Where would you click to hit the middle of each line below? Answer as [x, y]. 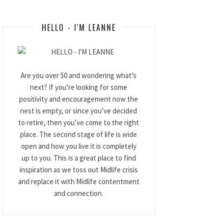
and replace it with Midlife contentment [79, 181]
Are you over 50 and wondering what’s [79, 75]
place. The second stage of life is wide [79, 134]
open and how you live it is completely [79, 146]
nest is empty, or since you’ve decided [79, 111]
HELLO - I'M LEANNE [79, 27]
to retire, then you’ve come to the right [79, 123]
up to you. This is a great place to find [79, 158]
